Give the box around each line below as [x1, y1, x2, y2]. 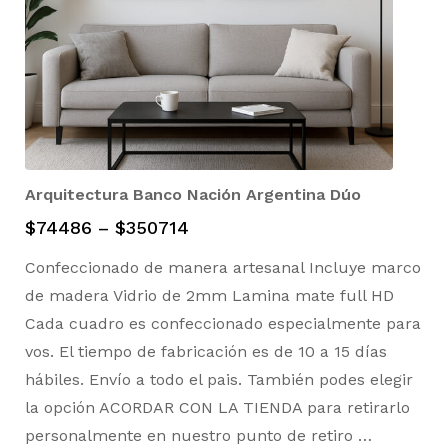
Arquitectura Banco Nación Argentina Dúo [25, 184, 361, 204]
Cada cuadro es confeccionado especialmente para [25, 313, 421, 333]
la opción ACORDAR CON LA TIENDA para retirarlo [25, 397, 410, 417]
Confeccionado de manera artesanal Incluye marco [25, 257, 421, 277]
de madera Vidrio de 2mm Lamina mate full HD [25, 285, 404, 305]
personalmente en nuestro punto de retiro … [25, 425, 372, 445]
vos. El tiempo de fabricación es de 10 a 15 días [25, 341, 387, 361]
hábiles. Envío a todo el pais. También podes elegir [25, 369, 413, 389]
